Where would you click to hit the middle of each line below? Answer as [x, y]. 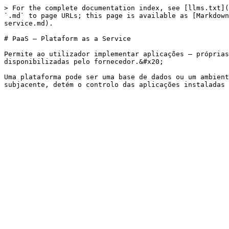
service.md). [29, 23]
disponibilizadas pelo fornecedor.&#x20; [84, 62]
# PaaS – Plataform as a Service [67, 39]
